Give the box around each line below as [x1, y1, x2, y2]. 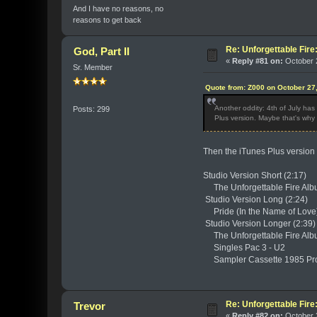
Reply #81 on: [232, 57, 284, 66]
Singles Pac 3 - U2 [202, 243, 287, 253]
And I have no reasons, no [73, 4, 164, 13]
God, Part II [73, 45, 129, 58]
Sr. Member [73, 63, 113, 72]
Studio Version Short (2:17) [202, 171, 309, 181]
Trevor [73, 300, 105, 313]
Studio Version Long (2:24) [202, 195, 310, 205]
